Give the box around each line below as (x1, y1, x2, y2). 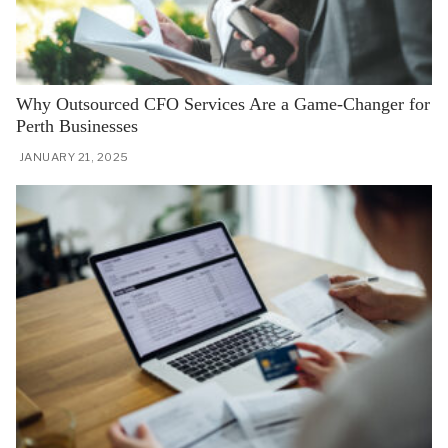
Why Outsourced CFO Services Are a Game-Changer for (16, 93, 430, 114)
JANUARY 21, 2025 (18, 150, 129, 165)
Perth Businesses (16, 115, 138, 136)
